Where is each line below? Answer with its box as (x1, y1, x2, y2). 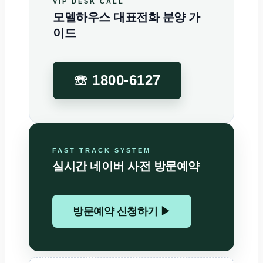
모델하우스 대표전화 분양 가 (53, 11, 200, 24)
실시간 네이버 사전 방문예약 (52, 160, 200, 173)
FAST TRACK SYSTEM (52, 147, 151, 154)
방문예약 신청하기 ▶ (73, 205, 171, 218)
